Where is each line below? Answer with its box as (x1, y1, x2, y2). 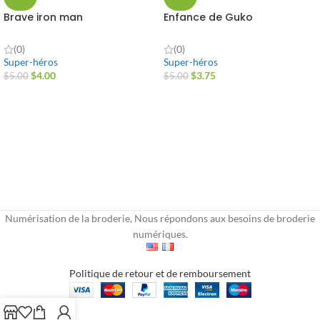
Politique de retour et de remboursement (69, 266, 251, 279)
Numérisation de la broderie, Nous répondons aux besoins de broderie (5, 211, 315, 224)
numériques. (132, 227, 188, 240)
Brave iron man (4, 10, 83, 25)
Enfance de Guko (164, 10, 253, 25)
